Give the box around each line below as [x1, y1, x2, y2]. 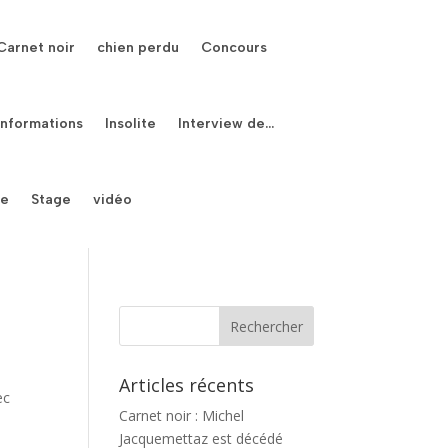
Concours [201, 39, 268, 56]
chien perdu [97, 39, 180, 56]
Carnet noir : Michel [119, 406, 245, 425]
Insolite [105, 115, 157, 132]
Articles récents [119, 373, 255, 397]
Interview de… [178, 115, 275, 132]
